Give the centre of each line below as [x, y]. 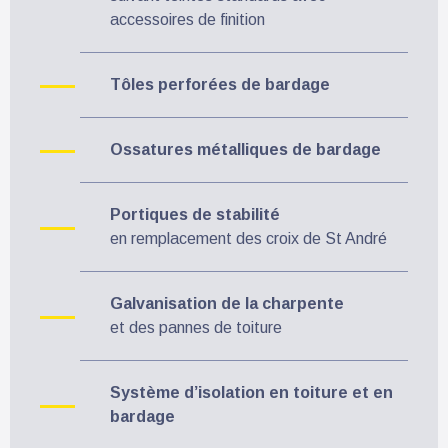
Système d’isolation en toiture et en [251, 392]
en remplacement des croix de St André [248, 238]
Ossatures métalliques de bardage [245, 149]
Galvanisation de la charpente [227, 303]
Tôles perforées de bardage [220, 84]
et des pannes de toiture [196, 327]
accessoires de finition [187, 19]
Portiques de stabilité [195, 214]
